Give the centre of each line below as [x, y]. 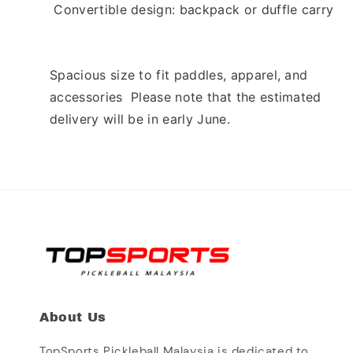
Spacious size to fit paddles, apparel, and [179, 74]
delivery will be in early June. [142, 119]
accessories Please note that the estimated [186, 97]
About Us [73, 317]
